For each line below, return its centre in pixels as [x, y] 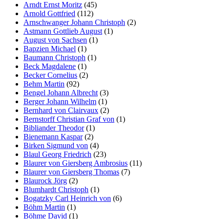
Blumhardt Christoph [56, 189]
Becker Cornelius [50, 75]
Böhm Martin [44, 207]
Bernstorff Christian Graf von [69, 119]
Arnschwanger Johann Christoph [74, 22]
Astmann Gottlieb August [63, 31]
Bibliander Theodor [54, 128]
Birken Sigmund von [56, 145]
